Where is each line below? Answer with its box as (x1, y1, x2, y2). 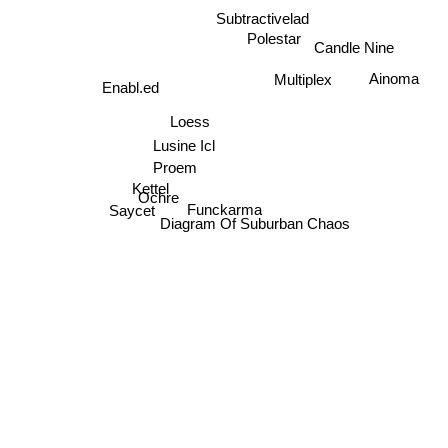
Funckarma (188, 200, 264, 218)
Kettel (130, 177, 168, 195)
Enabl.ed (101, 81, 159, 99)
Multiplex (274, 69, 333, 87)
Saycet (107, 204, 154, 222)
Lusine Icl (152, 136, 215, 154)
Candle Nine (314, 37, 395, 55)
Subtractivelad (215, 7, 309, 25)
